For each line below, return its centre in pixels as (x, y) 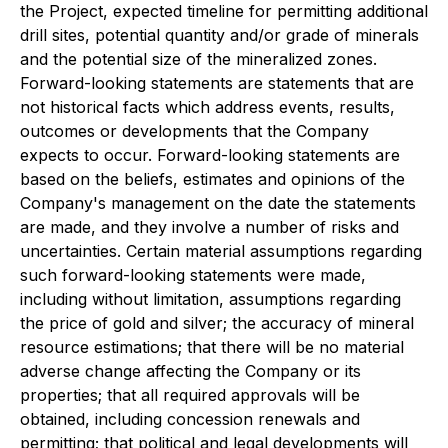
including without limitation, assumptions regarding (210, 298)
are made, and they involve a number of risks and (209, 226)
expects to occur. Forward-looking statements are (210, 154)
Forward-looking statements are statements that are (217, 82)
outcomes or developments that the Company (194, 130)
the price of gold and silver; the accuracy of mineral (217, 322)
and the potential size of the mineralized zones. (198, 58)
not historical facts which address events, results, (207, 106)
